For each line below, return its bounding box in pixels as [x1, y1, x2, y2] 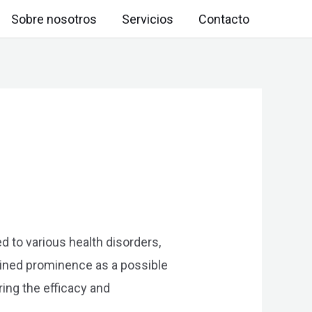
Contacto [198, 11, 249, 26]
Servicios [122, 11, 173, 26]
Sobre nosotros [11, 11, 97, 26]
